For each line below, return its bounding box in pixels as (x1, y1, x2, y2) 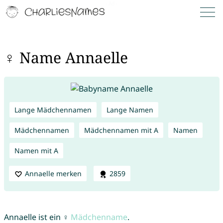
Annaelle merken (24, 168, 82, 178)
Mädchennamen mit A (84, 125, 158, 135)
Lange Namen (106, 105, 153, 114)
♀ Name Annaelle (3, 47, 128, 68)
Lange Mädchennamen (14, 105, 92, 114)
